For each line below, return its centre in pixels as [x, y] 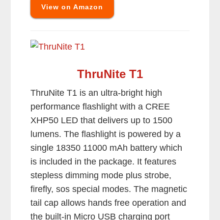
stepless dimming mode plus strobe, [101, 176]
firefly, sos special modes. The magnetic [109, 189]
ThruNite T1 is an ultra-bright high [96, 93]
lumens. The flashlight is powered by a [106, 134]
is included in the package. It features [104, 162]
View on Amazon [72, 7]
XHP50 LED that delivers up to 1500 [102, 121]
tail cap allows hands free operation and [109, 203]
